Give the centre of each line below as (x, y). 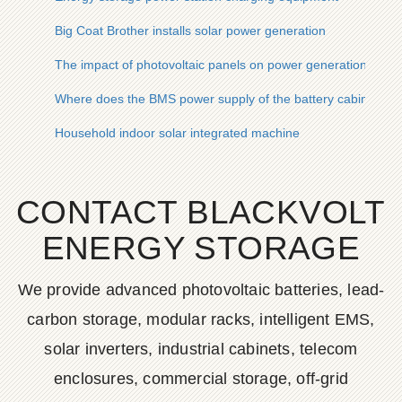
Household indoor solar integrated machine (177, 133)
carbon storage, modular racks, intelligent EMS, (201, 319)
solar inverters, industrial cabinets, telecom (201, 349)
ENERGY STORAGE (201, 248)
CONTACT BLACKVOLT (201, 212)
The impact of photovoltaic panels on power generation (211, 65)
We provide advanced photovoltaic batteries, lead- (201, 290)
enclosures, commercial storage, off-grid (201, 379)
